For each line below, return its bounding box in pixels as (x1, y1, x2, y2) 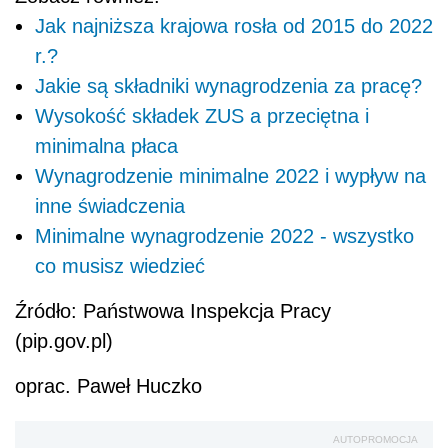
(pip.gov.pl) (15, 329, 113, 352)
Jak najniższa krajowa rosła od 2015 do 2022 (35, 14, 433, 37)
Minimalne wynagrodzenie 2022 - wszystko (35, 224, 414, 247)
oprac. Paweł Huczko (15, 374, 202, 397)
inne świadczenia (35, 194, 185, 217)
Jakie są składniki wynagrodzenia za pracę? (35, 74, 422, 97)
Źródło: (15, 299, 83, 322)
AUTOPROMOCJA (333, 433, 418, 445)
